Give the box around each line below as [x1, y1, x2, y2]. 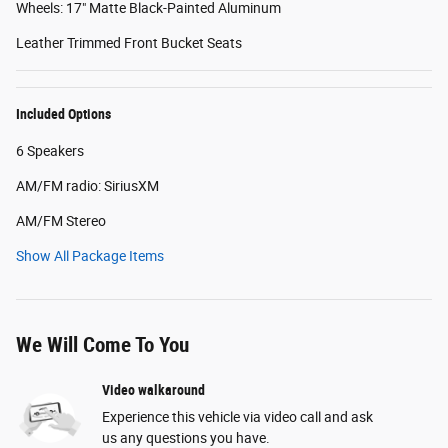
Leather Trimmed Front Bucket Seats [16, 34, 242, 51]
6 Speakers [16, 142, 84, 159]
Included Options [16, 105, 111, 122]
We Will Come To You [16, 332, 189, 357]
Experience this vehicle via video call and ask [102, 408, 373, 425]
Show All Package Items [16, 247, 164, 264]
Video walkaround [102, 381, 205, 398]
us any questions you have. [102, 429, 270, 446]
